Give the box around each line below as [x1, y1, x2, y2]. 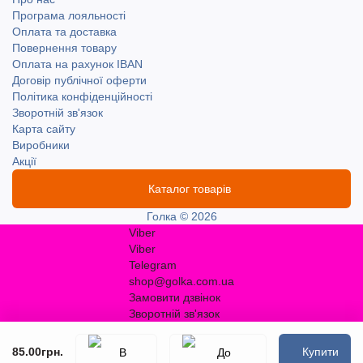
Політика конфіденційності [12, 90, 152, 103]
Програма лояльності [12, 9, 126, 22]
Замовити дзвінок [129, 291, 220, 304]
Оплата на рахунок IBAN [12, 58, 143, 70]
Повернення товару [12, 41, 117, 54]
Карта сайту [12, 122, 75, 135]
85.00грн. [12, 345, 63, 358]
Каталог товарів [147, 182, 231, 195]
